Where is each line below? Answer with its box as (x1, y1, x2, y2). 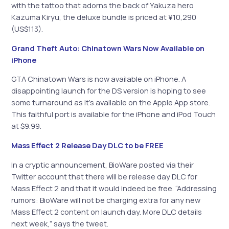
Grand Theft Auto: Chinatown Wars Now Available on (11, 42, 205, 53)
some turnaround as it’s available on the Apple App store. (11, 97, 211, 108)
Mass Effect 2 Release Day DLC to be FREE (11, 140, 164, 150)
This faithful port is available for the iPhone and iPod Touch (11, 109, 216, 120)
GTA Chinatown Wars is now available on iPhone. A (11, 74, 187, 84)
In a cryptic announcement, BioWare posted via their (11, 159, 194, 170)
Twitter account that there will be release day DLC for (11, 171, 198, 181)
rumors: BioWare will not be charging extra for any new (11, 194, 201, 205)
